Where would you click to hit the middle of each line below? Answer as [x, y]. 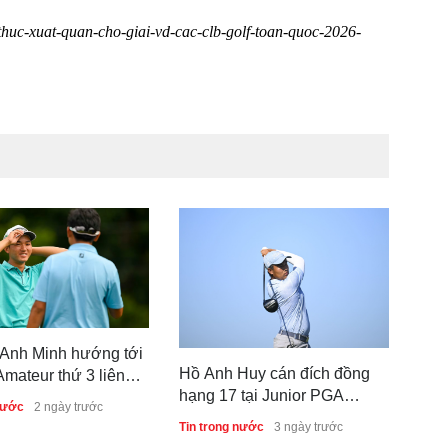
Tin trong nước [221, 427]
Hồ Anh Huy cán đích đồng [274, 373]
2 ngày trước [68, 406]
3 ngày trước [308, 427]
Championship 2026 [251, 417]
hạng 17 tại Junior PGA [261, 395]
